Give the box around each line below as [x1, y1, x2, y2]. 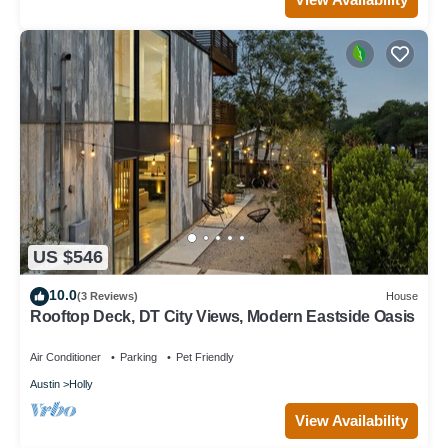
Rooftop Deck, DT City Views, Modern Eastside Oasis [30, 307, 415, 325]
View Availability [295, 411, 408, 429]
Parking [120, 350, 157, 363]
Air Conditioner [30, 350, 101, 363]
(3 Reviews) [77, 290, 138, 303]
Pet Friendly [176, 350, 234, 363]
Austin [30, 377, 60, 390]
